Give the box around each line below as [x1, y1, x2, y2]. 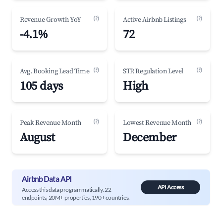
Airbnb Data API [22, 174, 72, 183]
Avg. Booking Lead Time [20, 67, 90, 76]
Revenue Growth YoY [20, 15, 81, 24]
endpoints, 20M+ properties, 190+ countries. [22, 193, 130, 201]
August [20, 130, 55, 145]
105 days [20, 79, 63, 94]
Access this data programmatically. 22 [22, 185, 111, 193]
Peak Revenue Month [20, 118, 81, 127]
